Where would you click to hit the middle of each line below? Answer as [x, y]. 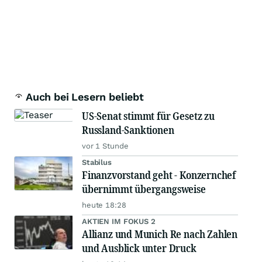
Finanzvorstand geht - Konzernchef [159, 175]
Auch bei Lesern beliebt [85, 97]
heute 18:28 [104, 205]
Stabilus [97, 163]
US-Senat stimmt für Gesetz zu [148, 116]
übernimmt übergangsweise [144, 189]
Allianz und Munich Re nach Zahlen [160, 234]
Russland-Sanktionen [128, 130]
